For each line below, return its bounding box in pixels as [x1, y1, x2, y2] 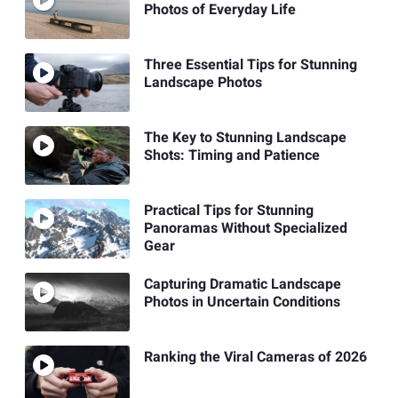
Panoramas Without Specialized [143, 218, 347, 240]
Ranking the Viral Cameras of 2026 [143, 346, 367, 369]
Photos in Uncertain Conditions [143, 291, 344, 313]
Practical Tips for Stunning [143, 200, 314, 222]
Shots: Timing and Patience [143, 145, 320, 167]
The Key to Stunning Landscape [143, 127, 346, 149]
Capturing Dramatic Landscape [143, 273, 341, 295]
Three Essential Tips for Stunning [143, 53, 357, 76]
